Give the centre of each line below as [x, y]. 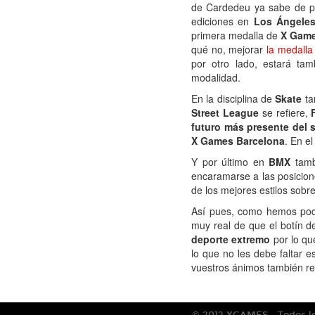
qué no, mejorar [229, 49]
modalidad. [216, 77]
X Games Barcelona [238, 141]
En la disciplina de [233, 98]
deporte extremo [231, 239]
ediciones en [223, 21]
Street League [225, 112]
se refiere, [285, 112]
